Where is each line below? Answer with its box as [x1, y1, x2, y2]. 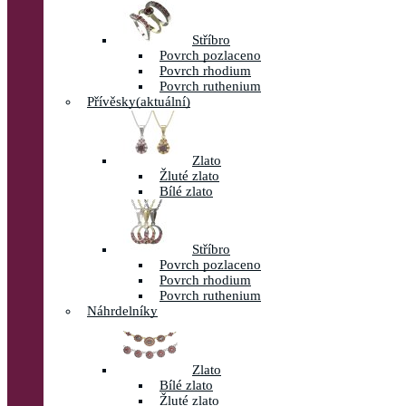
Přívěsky [87, 94, 136, 109]
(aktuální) [136, 94, 190, 109]
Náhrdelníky [87, 304, 158, 318]
